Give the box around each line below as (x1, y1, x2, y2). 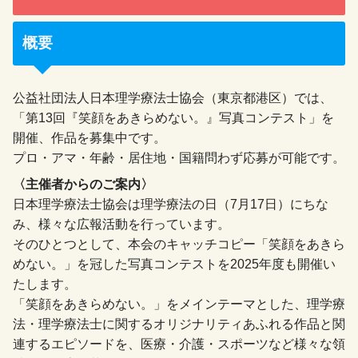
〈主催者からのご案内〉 (13, 177, 153, 192)
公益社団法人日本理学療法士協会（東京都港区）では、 (13, 91, 332, 105)
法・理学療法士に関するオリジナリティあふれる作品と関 (13, 317, 345, 332)
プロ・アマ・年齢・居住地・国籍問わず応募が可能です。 (13, 151, 345, 165)
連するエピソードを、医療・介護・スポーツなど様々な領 (13, 337, 345, 352)
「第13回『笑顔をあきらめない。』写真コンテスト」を (13, 111, 334, 125)
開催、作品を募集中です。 (13, 131, 166, 145)
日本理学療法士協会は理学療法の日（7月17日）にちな (13, 197, 328, 212)
